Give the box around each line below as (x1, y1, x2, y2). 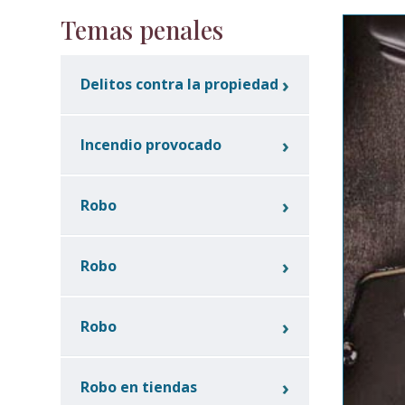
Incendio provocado (80, 134, 222, 155)
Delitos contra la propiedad (80, 73, 279, 94)
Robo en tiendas (80, 376, 198, 397)
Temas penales (61, 13, 224, 46)
